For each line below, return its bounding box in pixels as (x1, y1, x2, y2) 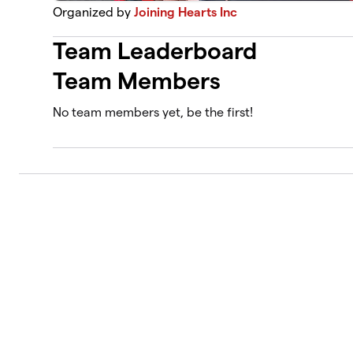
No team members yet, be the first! (53, 106, 254, 120)
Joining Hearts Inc (134, 5, 238, 19)
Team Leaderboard (53, 38, 258, 65)
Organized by (53, 5, 135, 19)
